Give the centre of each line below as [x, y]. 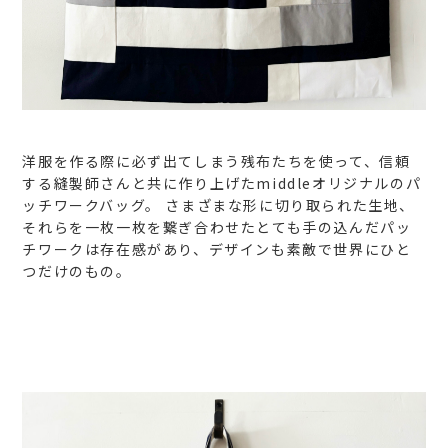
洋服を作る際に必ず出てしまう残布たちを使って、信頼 [216, 160]
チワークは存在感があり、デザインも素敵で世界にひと [217, 248]
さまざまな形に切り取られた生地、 [288, 204]
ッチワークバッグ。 [91, 204]
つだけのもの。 [77, 270]
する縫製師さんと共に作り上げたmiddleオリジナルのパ [222, 182]
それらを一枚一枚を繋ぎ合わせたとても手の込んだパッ [217, 226]
